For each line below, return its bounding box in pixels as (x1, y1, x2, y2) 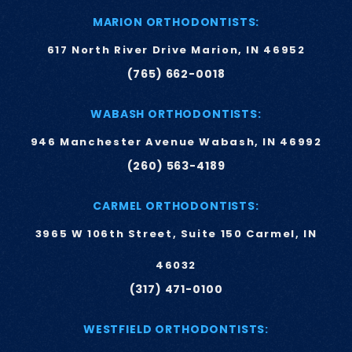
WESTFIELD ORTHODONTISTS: (82, 321, 269, 337)
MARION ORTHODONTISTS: (92, 14, 260, 30)
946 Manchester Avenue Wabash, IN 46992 (30, 134, 322, 149)
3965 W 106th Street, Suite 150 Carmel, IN (35, 226, 317, 241)
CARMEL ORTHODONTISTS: (93, 198, 259, 214)
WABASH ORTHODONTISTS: (90, 106, 262, 122)
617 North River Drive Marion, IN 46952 (46, 42, 306, 57)
